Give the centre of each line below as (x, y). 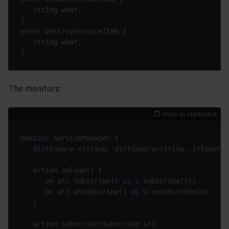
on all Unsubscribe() (76, 192)
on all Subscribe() (72, 181)
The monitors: (35, 89)
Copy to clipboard (189, 114)
